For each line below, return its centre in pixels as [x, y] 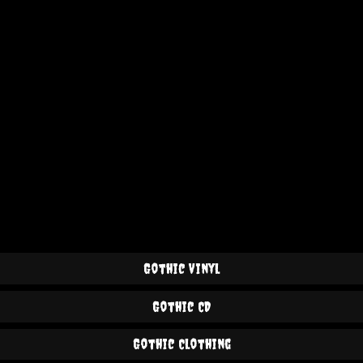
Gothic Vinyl [181, 269]
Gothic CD [181, 306]
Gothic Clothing [181, 344]
